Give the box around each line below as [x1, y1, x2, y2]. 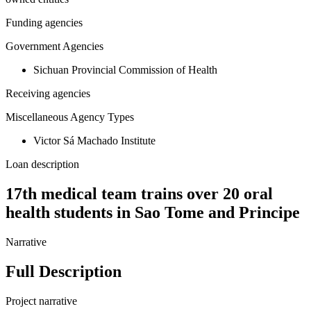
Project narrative [6, 295, 77, 308]
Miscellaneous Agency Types [6, 111, 134, 124]
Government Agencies [6, 40, 103, 53]
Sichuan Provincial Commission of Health [33, 64, 217, 76]
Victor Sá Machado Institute [33, 135, 155, 147]
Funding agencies [6, 17, 83, 29]
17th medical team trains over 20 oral [6, 185, 273, 203]
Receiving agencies [6, 87, 90, 100]
